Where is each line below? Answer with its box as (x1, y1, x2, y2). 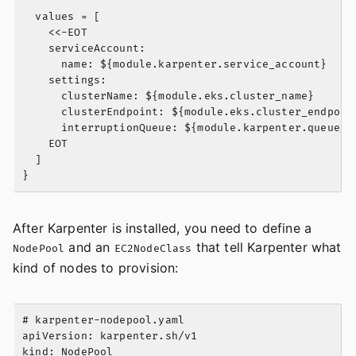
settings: (22, 74, 107, 87)
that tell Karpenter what (192, 239, 342, 256)
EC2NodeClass (114, 242, 192, 256)
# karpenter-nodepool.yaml (22, 314, 185, 327)
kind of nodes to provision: (13, 260, 179, 277)
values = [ (22, 10, 100, 24)
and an (64, 239, 114, 256)
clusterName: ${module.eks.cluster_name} (22, 90, 315, 103)
